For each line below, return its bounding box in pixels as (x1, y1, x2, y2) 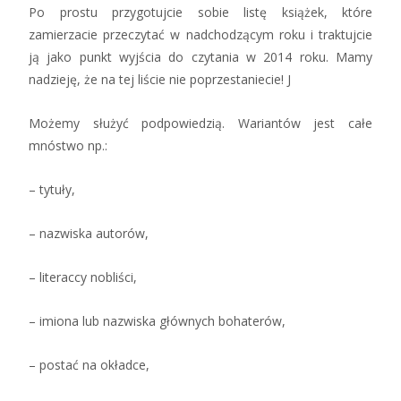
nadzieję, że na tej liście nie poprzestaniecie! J (29, 70, 291, 88)
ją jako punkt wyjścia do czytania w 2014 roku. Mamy (29, 47, 372, 65)
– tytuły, (29, 180, 75, 198)
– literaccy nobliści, (29, 268, 137, 286)
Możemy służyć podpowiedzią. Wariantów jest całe (29, 114, 372, 132)
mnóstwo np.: (29, 136, 107, 154)
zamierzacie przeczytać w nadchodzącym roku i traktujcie (29, 25, 372, 43)
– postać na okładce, (29, 355, 149, 373)
